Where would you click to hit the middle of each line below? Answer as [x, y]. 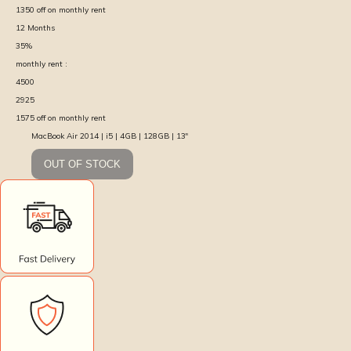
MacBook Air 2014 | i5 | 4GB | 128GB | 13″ [110, 136]
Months [41, 27]
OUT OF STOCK [82, 164]
